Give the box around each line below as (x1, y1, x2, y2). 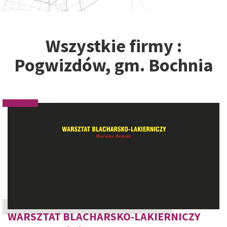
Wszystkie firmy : (45, 34, 182, 57)
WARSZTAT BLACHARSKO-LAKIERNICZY (8, 209, 200, 223)
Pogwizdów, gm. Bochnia (14, 54, 213, 77)
